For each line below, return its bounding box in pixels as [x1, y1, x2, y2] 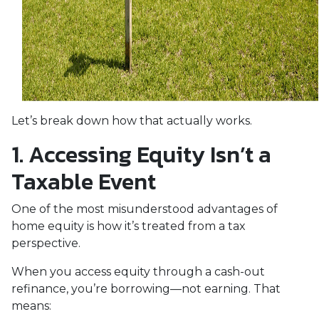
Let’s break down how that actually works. [11, 114, 252, 127]
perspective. [11, 236, 80, 250]
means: [11, 299, 51, 313]
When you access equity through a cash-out [11, 265, 265, 278]
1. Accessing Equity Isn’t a [11, 137, 271, 172]
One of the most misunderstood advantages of [11, 202, 278, 216]
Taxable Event [11, 164, 156, 199]
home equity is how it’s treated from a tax [11, 219, 246, 233]
